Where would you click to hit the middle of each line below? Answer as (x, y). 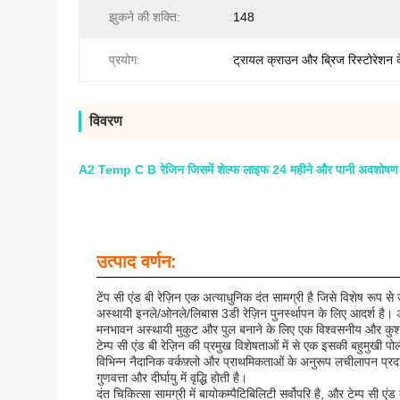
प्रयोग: (125, 60)
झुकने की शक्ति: (145, 17)
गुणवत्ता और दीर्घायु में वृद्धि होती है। (172, 378)
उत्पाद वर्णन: (137, 262)
